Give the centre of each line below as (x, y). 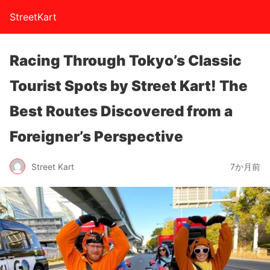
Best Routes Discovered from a (121, 111)
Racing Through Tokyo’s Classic (126, 61)
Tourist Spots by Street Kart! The (129, 86)
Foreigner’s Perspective (96, 137)
